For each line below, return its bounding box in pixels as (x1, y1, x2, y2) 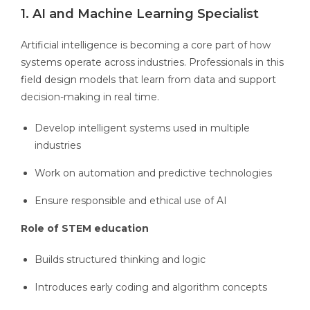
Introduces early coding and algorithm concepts (35, 281, 267, 294)
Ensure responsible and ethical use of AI (35, 194, 227, 208)
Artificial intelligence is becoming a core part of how (21, 39, 271, 52)
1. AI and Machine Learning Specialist (21, 6, 262, 22)
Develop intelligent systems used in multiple (35, 122, 250, 135)
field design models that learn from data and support (21, 73, 276, 86)
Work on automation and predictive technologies (35, 167, 272, 180)
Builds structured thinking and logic (35, 253, 206, 266)
